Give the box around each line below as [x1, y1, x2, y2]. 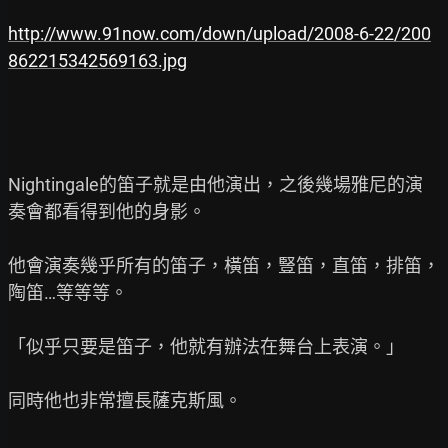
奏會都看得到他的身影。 [8, 200, 206, 222]
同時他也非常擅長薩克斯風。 [8, 389, 242, 411]
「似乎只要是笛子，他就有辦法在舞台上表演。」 [8, 335, 404, 357]
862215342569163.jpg [8, 49, 187, 71]
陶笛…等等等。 [8, 281, 128, 303]
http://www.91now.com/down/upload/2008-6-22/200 [8, 22, 431, 44]
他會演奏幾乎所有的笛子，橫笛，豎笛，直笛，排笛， [8, 254, 440, 276]
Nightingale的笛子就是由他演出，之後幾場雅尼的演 [8, 173, 423, 195]
